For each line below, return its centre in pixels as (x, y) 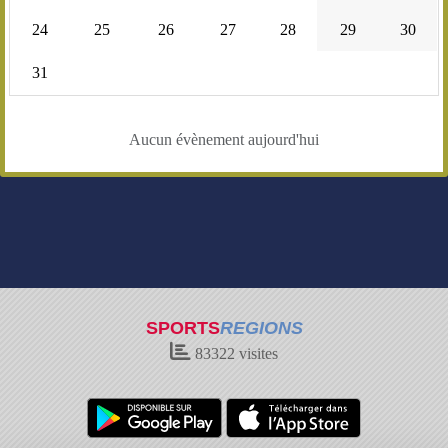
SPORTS (182, 328)
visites (256, 353)
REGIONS (261, 328)
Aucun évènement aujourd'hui (224, 140)
